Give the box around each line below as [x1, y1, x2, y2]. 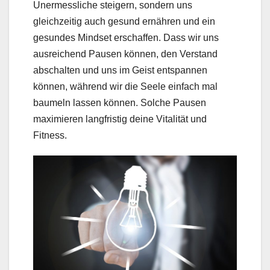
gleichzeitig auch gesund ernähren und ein [33, 16, 215, 27]
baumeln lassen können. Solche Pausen [33, 98, 206, 108]
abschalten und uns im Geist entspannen [33, 65, 207, 76]
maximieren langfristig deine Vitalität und [33, 114, 207, 125]
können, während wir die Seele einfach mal [33, 81, 218, 92]
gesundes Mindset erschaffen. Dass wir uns [33, 33, 219, 43]
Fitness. [33, 130, 67, 141]
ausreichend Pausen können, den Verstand [33, 49, 218, 60]
